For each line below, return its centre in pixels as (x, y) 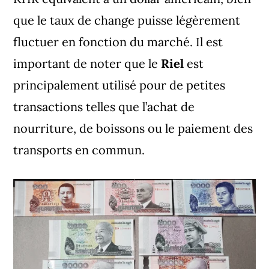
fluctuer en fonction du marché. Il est (118, 42)
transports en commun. (79, 150)
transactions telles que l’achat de (104, 107)
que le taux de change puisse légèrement (127, 20)
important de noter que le (86, 63)
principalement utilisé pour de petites (119, 85)
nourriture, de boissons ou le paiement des (133, 128)
